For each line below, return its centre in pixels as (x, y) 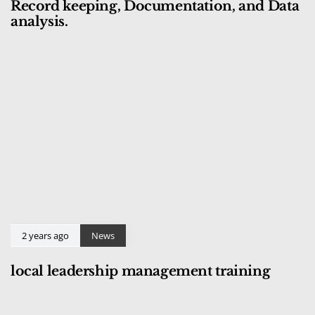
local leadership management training (141, 271)
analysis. (39, 21)
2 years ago (45, 235)
